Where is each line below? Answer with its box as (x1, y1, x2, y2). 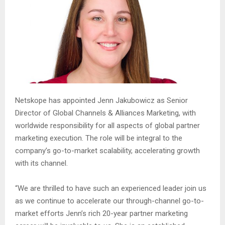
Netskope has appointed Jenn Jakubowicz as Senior (15, 96, 188, 105)
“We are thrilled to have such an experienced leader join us (15, 184, 206, 193)
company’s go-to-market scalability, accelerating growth (15, 146, 200, 155)
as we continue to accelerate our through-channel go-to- (15, 196, 204, 205)
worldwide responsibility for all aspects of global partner (15, 121, 200, 130)
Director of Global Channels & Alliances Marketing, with (15, 108, 196, 118)
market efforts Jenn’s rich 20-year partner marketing (15, 209, 188, 218)
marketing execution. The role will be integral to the (15, 134, 182, 143)
